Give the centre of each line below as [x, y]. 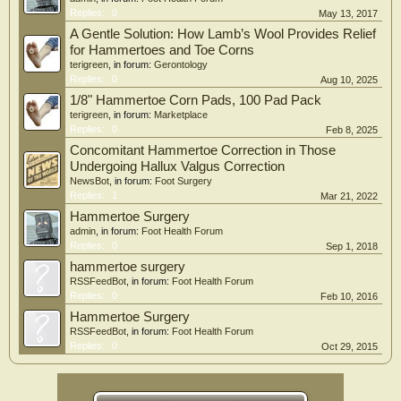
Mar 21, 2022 [349, 196]
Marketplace [181, 115]
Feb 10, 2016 [349, 296]
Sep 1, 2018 [352, 246]
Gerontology [181, 64]
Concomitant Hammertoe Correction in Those [203, 150]
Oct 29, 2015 [350, 346]
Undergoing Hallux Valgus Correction [177, 166]
